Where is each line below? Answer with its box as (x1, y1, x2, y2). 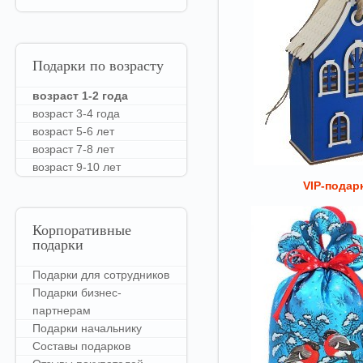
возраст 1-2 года (32, 89, 128, 102)
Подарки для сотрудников (32, 268, 169, 281)
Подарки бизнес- (32, 286, 122, 299)
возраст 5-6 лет (32, 125, 114, 138)
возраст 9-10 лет (32, 160, 121, 173)
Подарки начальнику (32, 322, 142, 335)
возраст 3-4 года (32, 107, 120, 120)
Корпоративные (32, 224, 131, 239)
